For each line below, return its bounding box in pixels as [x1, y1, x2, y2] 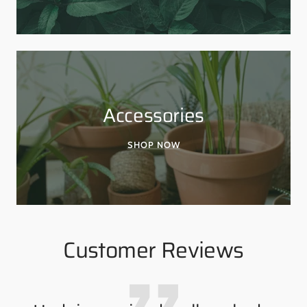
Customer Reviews [63, 233, 244, 267]
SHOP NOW [127, 138, 180, 149]
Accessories [103, 99, 204, 130]
